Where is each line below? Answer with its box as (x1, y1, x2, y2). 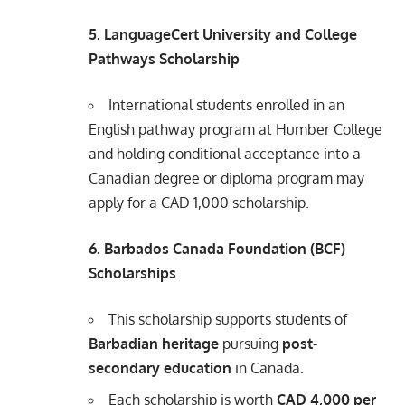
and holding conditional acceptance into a (89, 144, 361, 163)
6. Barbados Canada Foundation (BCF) (89, 239, 345, 258)
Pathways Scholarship (89, 49, 240, 68)
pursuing (219, 334, 282, 353)
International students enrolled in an (108, 95, 344, 114)
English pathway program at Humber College (89, 119, 382, 138)
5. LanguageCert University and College (89, 24, 357, 43)
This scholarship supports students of (108, 309, 347, 328)
